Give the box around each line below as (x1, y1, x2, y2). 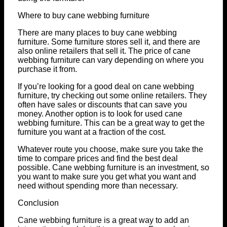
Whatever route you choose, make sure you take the (18, 145, 203, 154)
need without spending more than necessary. (18, 181, 178, 191)
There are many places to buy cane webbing (18, 28, 177, 37)
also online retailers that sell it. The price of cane (18, 47, 191, 56)
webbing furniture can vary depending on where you (18, 56, 204, 65)
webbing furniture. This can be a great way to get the (18, 119, 205, 128)
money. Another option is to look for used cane (18, 109, 182, 119)
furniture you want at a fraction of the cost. (18, 128, 166, 137)
